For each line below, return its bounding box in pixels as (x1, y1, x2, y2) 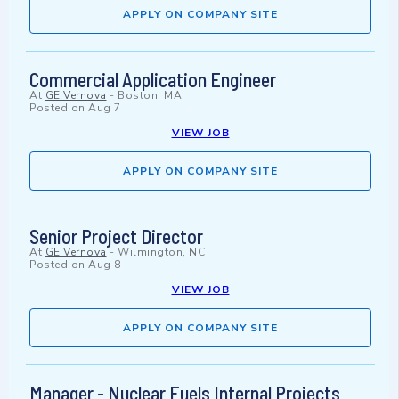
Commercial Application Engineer (29, 68, 276, 92)
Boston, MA (118, 88, 182, 103)
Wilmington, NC (118, 245, 205, 260)
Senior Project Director (29, 224, 203, 248)
